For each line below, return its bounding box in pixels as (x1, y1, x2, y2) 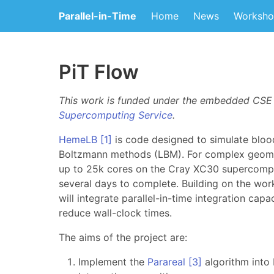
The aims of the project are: (59, 231, 187, 243)
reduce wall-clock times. (59, 207, 172, 219)
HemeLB (59, 133, 97, 146)
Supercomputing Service (59, 109, 172, 121)
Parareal (147, 256, 185, 268)
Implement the (78, 256, 147, 268)
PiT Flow (59, 60, 139, 84)
